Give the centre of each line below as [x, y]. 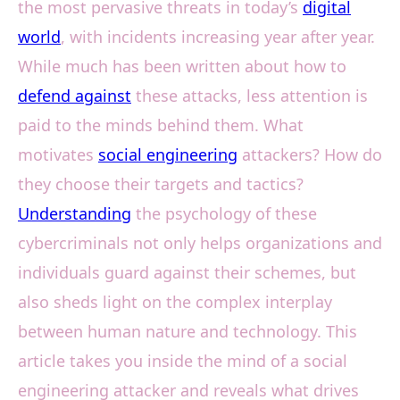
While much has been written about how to [182, 67]
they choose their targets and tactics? [161, 184]
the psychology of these [224, 214]
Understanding [75, 214]
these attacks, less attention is [250, 96]
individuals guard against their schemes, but [187, 273]
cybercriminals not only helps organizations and [200, 243]
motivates [58, 155]
